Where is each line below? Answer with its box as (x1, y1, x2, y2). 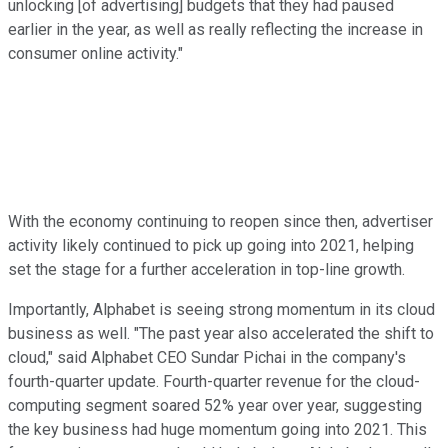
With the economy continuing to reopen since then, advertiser (8, 211, 433, 231)
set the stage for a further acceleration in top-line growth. (8, 259, 405, 279)
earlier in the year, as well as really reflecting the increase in (8, 19, 423, 39)
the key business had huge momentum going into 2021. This (8, 419, 427, 439)
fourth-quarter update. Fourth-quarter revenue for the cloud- (8, 371, 420, 391)
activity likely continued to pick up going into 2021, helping (8, 235, 414, 255)
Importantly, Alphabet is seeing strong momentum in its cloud (8, 299, 435, 319)
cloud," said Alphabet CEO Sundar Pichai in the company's (8, 347, 406, 367)
